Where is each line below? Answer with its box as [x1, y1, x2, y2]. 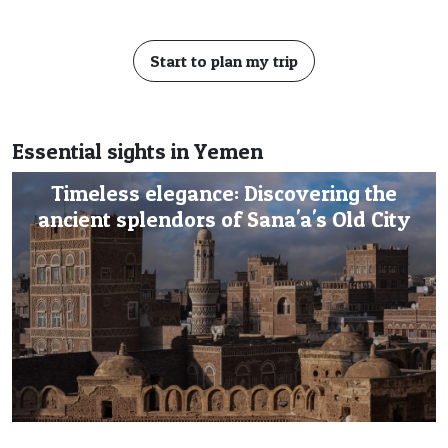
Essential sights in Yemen [12, 137, 263, 164]
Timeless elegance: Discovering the [51, 179, 397, 206]
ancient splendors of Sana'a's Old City [38, 205, 410, 232]
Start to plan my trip [150, 50, 298, 71]
